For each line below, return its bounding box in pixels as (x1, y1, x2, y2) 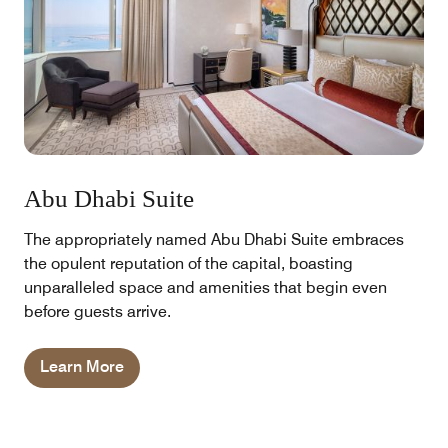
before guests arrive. (24, 301, 171, 321)
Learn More (40, 356, 124, 376)
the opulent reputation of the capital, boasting (24, 253, 353, 273)
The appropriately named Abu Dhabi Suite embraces (24, 229, 404, 249)
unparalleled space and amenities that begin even (24, 277, 387, 297)
